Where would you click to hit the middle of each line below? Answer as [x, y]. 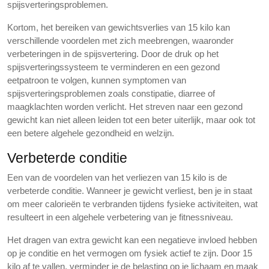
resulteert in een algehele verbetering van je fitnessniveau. [120, 217]
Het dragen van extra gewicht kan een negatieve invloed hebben [132, 240]
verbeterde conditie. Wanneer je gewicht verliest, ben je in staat [130, 191]
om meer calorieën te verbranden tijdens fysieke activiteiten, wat [132, 204]
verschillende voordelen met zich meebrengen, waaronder [120, 41]
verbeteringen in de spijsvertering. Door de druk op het [113, 54]
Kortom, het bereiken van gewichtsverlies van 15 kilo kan [119, 27]
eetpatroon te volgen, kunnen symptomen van [97, 80]
